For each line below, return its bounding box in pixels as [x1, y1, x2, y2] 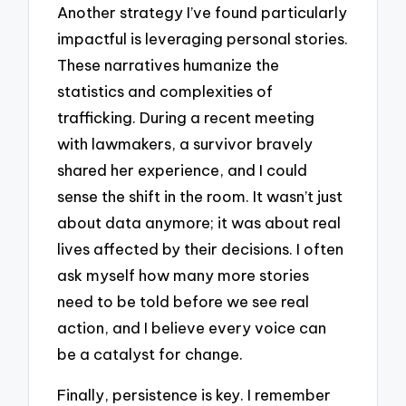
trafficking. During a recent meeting [57, 108, 315, 128]
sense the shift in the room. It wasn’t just [57, 187, 343, 207]
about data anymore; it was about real [57, 213, 342, 233]
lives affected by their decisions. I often [57, 239, 344, 259]
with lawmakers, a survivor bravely [57, 134, 314, 154]
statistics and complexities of [57, 82, 274, 101]
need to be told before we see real [57, 292, 310, 312]
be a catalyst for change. [57, 344, 244, 364]
